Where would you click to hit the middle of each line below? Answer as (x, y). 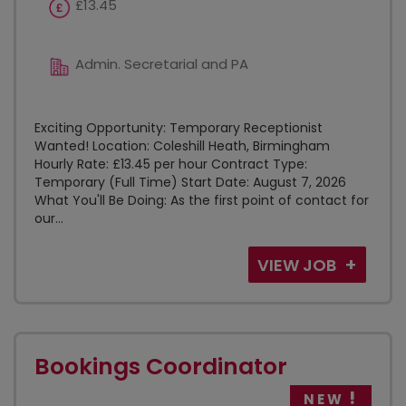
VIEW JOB (299, 265)
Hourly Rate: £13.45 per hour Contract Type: (171, 164)
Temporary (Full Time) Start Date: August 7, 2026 (190, 182)
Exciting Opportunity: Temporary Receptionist (179, 128)
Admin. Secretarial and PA (162, 64)
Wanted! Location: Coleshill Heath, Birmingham (182, 146)
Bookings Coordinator (161, 367)
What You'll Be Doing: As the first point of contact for (202, 200)
